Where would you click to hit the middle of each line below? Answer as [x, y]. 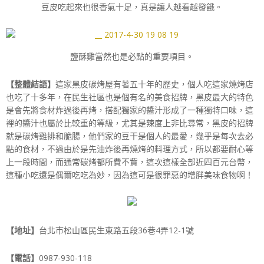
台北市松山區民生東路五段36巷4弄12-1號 [116, 230]
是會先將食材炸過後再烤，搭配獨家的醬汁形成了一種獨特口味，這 [130, 110]
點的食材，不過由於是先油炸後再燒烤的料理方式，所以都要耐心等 [130, 148]
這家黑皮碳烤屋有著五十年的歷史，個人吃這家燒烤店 [154, 84]
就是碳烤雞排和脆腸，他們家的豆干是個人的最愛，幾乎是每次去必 [130, 136]
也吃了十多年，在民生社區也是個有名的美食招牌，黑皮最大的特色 [130, 97]
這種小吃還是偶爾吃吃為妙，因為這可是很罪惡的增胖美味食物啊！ [130, 174]
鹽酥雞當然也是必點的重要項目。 [132, 56]
